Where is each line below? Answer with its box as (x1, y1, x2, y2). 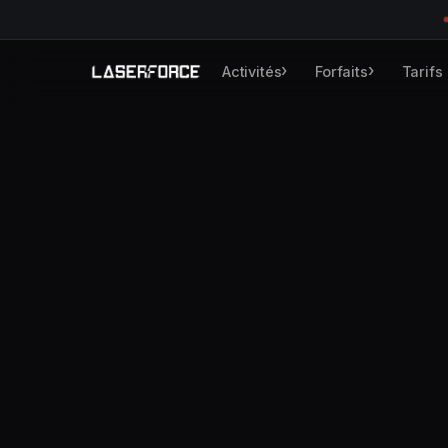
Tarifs (401, 62, 443, 80)
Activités (221, 62, 282, 80)
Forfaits (315, 62, 368, 80)
